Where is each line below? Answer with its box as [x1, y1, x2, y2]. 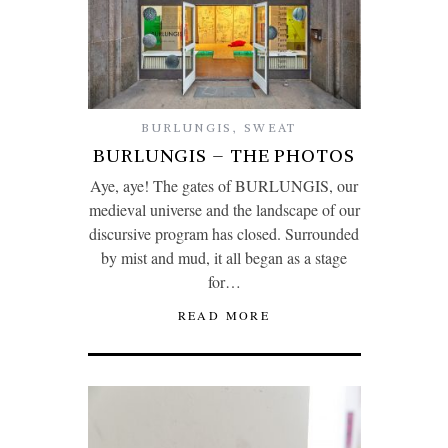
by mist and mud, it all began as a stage [101, 246, 347, 268]
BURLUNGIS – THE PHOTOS [93, 143, 355, 167]
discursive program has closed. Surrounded [89, 222, 359, 244]
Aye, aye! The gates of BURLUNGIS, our [90, 174, 358, 196]
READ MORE [177, 306, 271, 323]
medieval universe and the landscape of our [88, 198, 360, 220]
